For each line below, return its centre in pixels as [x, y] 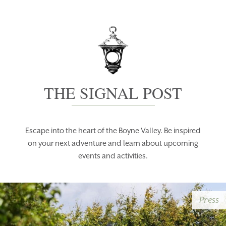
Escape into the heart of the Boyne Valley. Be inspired [113, 131]
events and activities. [113, 156]
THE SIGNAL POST [113, 93]
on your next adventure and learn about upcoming [113, 144]
